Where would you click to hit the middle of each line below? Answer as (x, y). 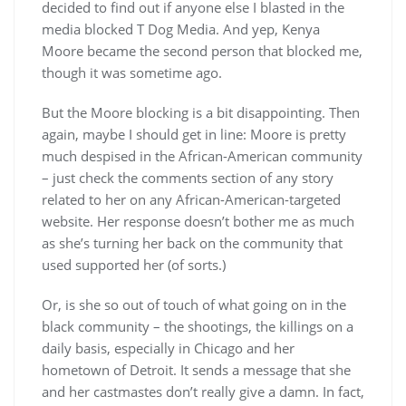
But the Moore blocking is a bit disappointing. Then (201, 112)
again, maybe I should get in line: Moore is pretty (194, 134)
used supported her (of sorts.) (134, 265)
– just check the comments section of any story (188, 178)
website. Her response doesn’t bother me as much (198, 221)
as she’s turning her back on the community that (192, 243)
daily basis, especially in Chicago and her (168, 348)
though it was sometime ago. (132, 72)
